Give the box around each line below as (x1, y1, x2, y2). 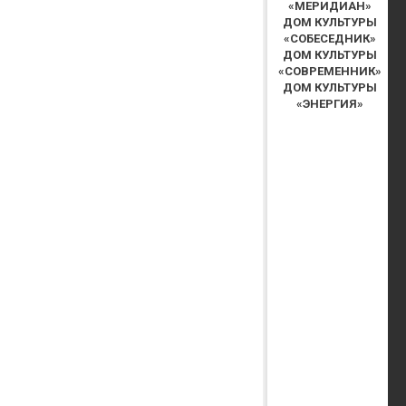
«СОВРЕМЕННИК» (277, 63, 382, 78)
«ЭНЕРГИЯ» (295, 96, 363, 111)
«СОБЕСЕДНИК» (283, 31, 376, 45)
